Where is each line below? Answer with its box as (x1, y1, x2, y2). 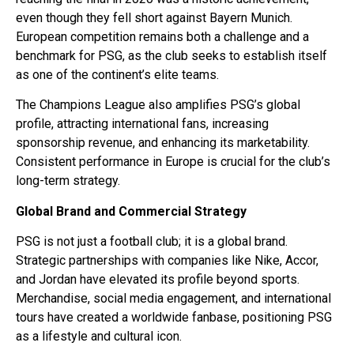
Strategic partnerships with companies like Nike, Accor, (16, 253, 318, 269)
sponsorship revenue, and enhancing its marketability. (16, 135, 310, 151)
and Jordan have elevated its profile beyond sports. (16, 272, 299, 288)
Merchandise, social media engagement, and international (16, 291, 331, 307)
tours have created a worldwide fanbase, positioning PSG (16, 310, 332, 326)
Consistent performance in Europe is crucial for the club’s (16, 154, 330, 170)
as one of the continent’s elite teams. (16, 66, 219, 82)
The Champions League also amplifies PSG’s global (16, 97, 300, 113)
